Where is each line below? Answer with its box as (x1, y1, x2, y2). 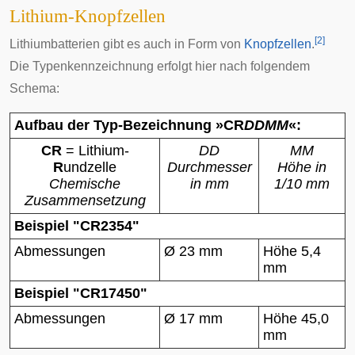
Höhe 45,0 (263, 311, 329, 327)
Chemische (49, 176, 120, 193)
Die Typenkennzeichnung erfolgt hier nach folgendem (10, 59, 310, 74)
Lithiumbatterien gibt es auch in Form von (10, 37, 244, 52)
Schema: (10, 82, 59, 96)
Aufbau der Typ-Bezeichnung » (14, 117, 223, 134)
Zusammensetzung (24, 193, 146, 209)
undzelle (63, 159, 116, 176)
